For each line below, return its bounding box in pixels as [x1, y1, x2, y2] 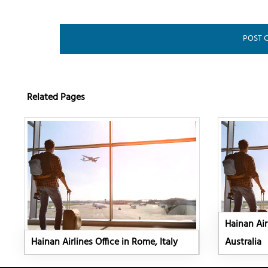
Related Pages [27, 90, 85, 106]
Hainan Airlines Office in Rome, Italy [31, 234, 178, 251]
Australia [224, 234, 261, 251]
